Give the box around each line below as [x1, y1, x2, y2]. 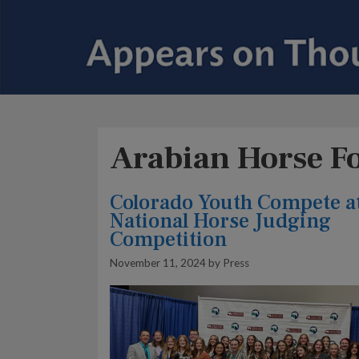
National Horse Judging [110, 208, 331, 236]
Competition [110, 226, 228, 254]
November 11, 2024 [110, 256, 206, 269]
